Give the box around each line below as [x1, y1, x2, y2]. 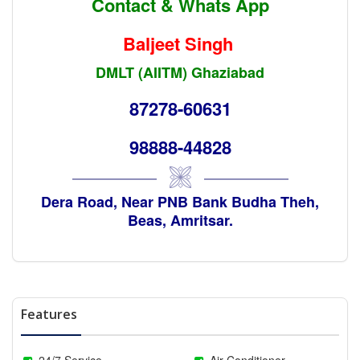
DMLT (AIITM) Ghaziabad [96, 61, 264, 83]
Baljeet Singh [122, 30, 238, 56]
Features [21, 305, 77, 323]
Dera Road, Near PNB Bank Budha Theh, [41, 190, 319, 212]
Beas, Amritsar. [127, 209, 233, 231]
